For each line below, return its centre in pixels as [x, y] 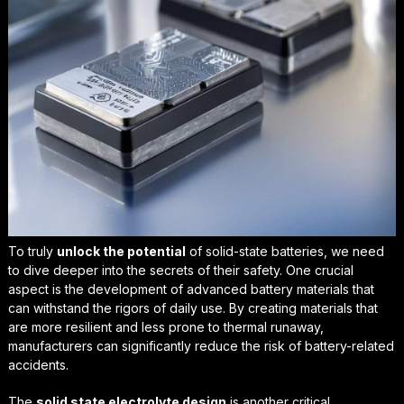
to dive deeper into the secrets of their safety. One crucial [180, 271]
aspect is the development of [97, 289]
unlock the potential [121, 252]
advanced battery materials [267, 289]
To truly [32, 252]
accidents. [38, 365]
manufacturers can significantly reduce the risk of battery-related [201, 346]
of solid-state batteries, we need [285, 252]
